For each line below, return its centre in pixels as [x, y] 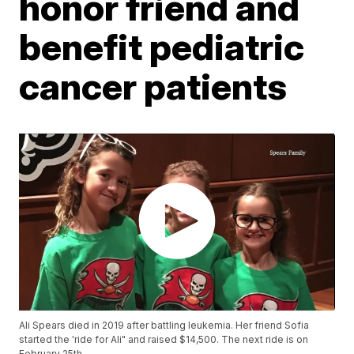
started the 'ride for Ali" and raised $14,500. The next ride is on [164, 340]
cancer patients [153, 86]
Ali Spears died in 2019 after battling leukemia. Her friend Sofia [164, 326]
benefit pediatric [162, 46]
